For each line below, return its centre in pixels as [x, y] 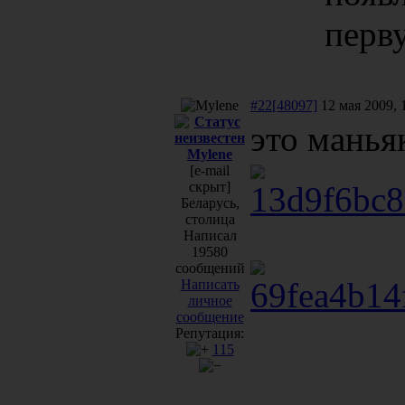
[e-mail [210, 170]
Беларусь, [210, 202]
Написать [210, 284]
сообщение [210, 316]
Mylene [210, 154]
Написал [210, 235]
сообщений [210, 268]
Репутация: [210, 333]
